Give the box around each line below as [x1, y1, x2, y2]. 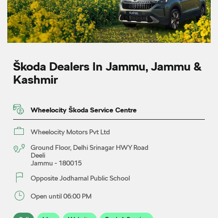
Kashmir [13, 72, 58, 87]
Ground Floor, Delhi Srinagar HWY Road [31, 143, 148, 151]
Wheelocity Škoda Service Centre [31, 106, 137, 114]
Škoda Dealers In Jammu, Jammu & [13, 59, 201, 73]
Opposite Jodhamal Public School [31, 174, 130, 182]
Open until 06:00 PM [31, 192, 91, 200]
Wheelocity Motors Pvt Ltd [31, 127, 110, 136]
